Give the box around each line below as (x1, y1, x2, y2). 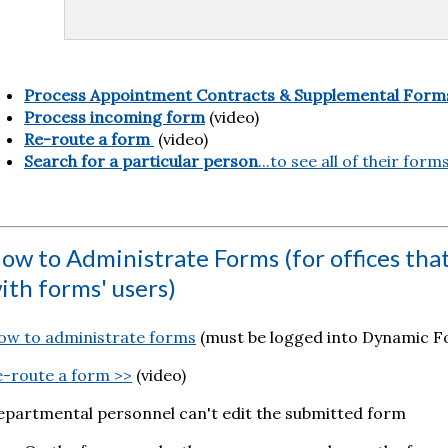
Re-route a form (23, 128, 150, 149)
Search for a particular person (23, 150, 258, 171)
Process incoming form (23, 106, 205, 127)
